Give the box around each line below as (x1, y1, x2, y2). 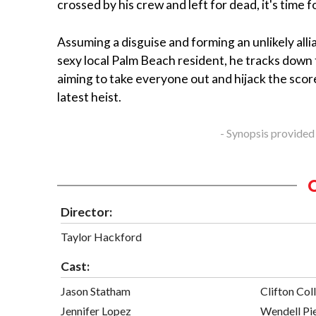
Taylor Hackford (61, 229, 142, 243)
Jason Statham (61, 284, 130, 298)
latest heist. (57, 89, 121, 104)
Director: (61, 204, 112, 219)
